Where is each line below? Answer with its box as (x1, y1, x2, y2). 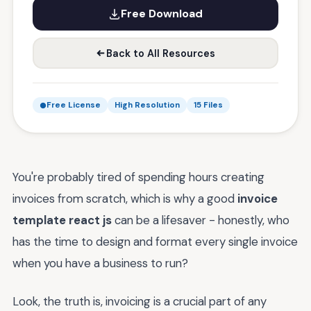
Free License (47, 100, 101, 110)
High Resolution (115, 100, 180, 110)
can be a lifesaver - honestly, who (112, 212, 289, 228)
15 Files (194, 100, 223, 110)
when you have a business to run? (12, 255, 188, 271)
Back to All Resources (106, 47, 215, 60)
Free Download (121, 6, 203, 21)
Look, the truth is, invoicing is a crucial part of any (12, 293, 267, 309)
